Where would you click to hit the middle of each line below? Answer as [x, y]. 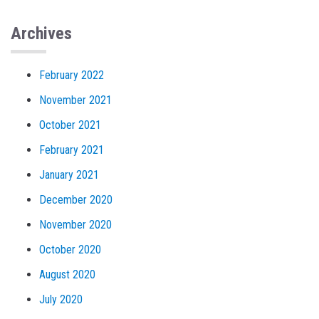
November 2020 [75, 225]
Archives [41, 34]
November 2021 [75, 100]
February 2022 [72, 75]
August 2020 [67, 275]
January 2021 [69, 175]
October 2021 [70, 125]
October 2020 [70, 250]
